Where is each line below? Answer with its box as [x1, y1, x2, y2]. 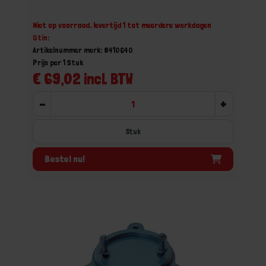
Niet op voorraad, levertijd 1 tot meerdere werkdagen [33, 20, 211, 30]
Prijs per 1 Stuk [33, 58, 83, 67]
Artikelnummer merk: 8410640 [33, 45, 133, 55]
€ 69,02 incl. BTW [33, 69, 133, 88]
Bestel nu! [45, 153, 85, 164]
